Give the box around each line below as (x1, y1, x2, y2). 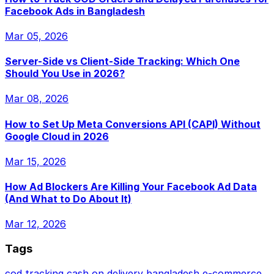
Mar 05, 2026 (5, 29, 68, 42)
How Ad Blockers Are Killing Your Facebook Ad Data (5, 180, 257, 193)
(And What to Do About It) (5, 193, 131, 206)
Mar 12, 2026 (5, 218, 66, 231)
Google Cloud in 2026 (5, 130, 109, 143)
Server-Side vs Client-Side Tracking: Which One (5, 55, 240, 68)
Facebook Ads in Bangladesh (5, 4, 145, 17)
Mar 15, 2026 (5, 155, 66, 168)
